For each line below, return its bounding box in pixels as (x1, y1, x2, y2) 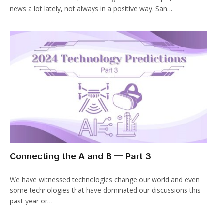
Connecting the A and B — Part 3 (10, 151, 151, 161)
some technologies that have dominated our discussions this (10, 185, 201, 195)
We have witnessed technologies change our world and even (10, 174, 200, 184)
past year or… (10, 196, 53, 205)
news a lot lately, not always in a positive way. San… (10, 4, 172, 13)
